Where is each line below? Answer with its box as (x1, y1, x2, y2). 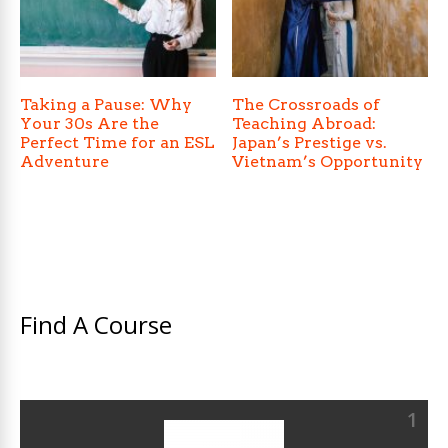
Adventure (20, 152, 109, 172)
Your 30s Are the (20, 114, 159, 134)
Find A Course (20, 308, 172, 342)
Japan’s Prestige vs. (232, 133, 388, 153)
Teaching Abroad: (232, 114, 377, 134)
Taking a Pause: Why (20, 95, 192, 115)
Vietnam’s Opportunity (232, 152, 424, 172)
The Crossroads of (232, 95, 381, 115)
